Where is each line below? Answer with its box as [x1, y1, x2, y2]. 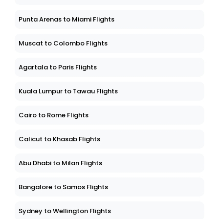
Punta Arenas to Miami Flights [19, 15, 114, 24]
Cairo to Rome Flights [19, 110, 88, 120]
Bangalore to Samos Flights [19, 182, 108, 192]
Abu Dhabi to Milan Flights [19, 158, 102, 168]
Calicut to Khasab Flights [19, 134, 100, 144]
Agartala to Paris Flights [19, 63, 97, 72]
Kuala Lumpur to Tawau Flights [19, 87, 118, 96]
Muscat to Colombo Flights [19, 39, 108, 48]
